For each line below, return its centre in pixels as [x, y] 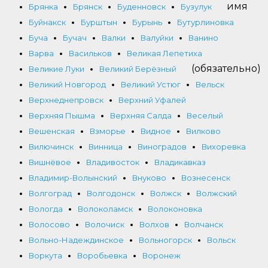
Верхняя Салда [141, 115]
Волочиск [105, 224]
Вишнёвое [50, 162]
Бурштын [99, 22]
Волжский [217, 193]
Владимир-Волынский [73, 177]
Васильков [90, 53]
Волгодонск [111, 193]
